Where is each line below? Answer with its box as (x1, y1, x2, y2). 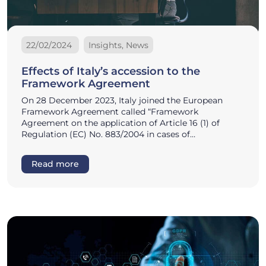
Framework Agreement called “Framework (21, 106, 198, 117)
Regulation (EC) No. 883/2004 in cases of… (21, 128, 195, 140)
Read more (31, 159, 79, 169)
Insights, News (88, 39, 148, 50)
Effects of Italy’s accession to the (21, 64, 200, 78)
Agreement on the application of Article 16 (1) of (21, 117, 220, 128)
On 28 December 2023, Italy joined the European (21, 94, 223, 106)
